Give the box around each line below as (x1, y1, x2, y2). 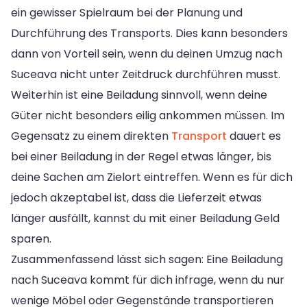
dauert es (227, 127, 281, 144)
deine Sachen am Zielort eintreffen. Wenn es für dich (11, 169, 293, 185)
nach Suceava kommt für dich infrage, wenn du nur (11, 271, 284, 288)
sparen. (11, 230, 51, 247)
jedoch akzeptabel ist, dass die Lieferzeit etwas (11, 189, 262, 206)
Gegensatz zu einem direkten (11, 127, 171, 144)
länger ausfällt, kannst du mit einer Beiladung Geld (11, 210, 280, 226)
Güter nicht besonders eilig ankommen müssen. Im (11, 107, 284, 123)
